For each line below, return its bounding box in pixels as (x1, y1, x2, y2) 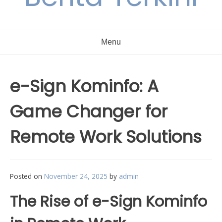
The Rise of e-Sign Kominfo (10, 191, 207, 212)
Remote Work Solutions (10, 125, 202, 149)
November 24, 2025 (44, 171, 108, 181)
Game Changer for (10, 100, 167, 123)
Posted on (10, 171, 44, 181)
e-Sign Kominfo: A (10, 74, 159, 98)
